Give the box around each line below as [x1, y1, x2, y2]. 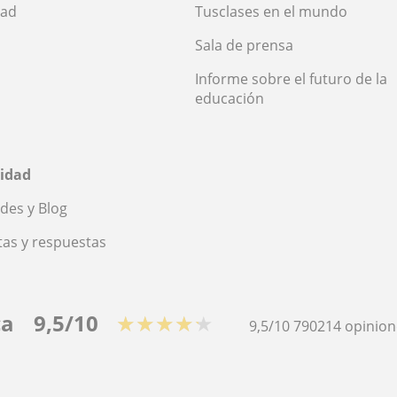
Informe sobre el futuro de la [195, 69, 387, 90]
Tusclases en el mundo [195, 2, 347, 22]
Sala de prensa [195, 35, 293, 56]
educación [195, 89, 264, 109]
